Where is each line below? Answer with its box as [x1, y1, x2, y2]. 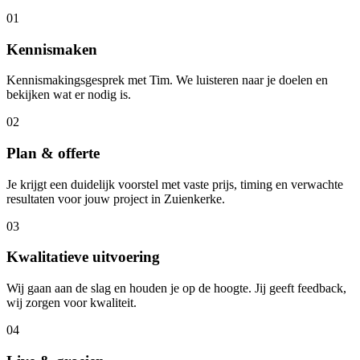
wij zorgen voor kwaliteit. [6, 296, 137, 310]
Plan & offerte [6, 145, 100, 162]
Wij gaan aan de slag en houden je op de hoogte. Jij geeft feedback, [6, 281, 346, 296]
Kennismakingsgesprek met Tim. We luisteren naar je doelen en [6, 73, 328, 88]
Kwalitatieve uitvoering [6, 248, 160, 266]
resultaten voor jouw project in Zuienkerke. [6, 191, 225, 206]
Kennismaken [6, 40, 97, 58]
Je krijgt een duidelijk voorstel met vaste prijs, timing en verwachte [6, 177, 343, 191]
